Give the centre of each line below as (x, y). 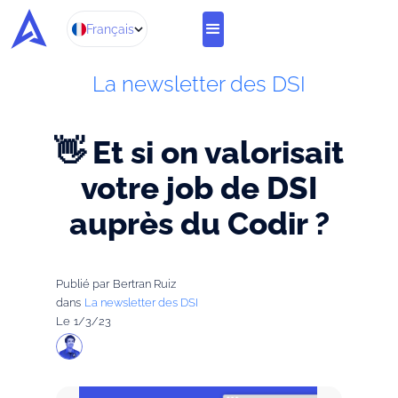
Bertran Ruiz (144, 284)
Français (110, 29)
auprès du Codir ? (199, 223)
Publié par (82, 284)
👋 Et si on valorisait (199, 152)
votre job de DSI (199, 188)
